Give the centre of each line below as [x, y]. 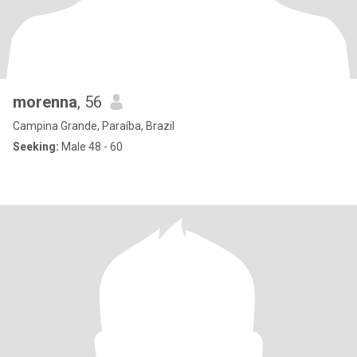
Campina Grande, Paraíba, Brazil [94, 126]
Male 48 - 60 [91, 147]
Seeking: [36, 147]
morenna [45, 102]
